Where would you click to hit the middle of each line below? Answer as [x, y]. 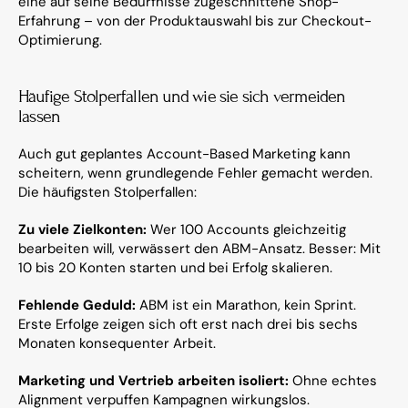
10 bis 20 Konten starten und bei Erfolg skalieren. [175, 268]
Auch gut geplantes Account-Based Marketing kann [184, 154]
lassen [40, 116]
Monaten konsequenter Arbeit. [117, 343]
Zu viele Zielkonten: [82, 229]
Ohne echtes [333, 381]
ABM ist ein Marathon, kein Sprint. [246, 305]
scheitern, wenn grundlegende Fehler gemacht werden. [195, 173]
